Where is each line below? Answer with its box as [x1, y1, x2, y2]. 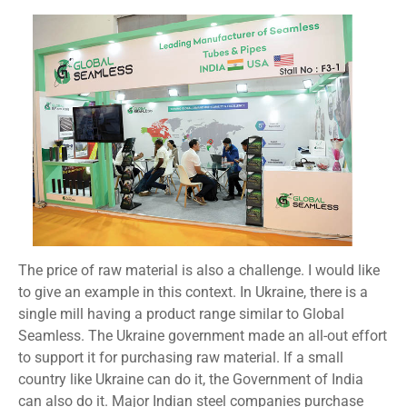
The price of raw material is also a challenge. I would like [18, 262, 380, 280]
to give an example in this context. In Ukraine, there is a [18, 283, 368, 302]
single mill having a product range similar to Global [18, 305, 344, 323]
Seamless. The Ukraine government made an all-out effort [18, 327, 387, 345]
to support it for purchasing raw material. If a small [18, 349, 343, 367]
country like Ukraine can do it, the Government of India [18, 371, 363, 389]
